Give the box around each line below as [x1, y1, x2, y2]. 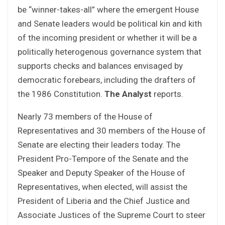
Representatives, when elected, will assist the [18, 181, 187, 192]
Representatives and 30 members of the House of [18, 125, 206, 136]
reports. [152, 88, 183, 99]
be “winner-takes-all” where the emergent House [18, 4, 199, 15]
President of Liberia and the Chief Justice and [18, 195, 190, 206]
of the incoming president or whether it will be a [18, 32, 197, 43]
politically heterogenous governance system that [18, 46, 201, 57]
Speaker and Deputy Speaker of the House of [18, 167, 185, 178]
